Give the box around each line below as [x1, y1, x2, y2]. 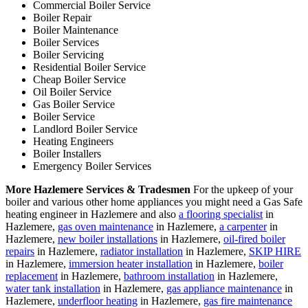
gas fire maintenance [203, 294, 292, 307]
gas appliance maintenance [166, 282, 282, 294]
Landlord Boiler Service [33, 122, 137, 135]
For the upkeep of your [190, 183, 293, 195]
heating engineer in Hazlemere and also [5, 208, 179, 220]
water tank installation [5, 282, 100, 294]
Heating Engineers [33, 135, 113, 147]
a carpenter [219, 220, 267, 232]
